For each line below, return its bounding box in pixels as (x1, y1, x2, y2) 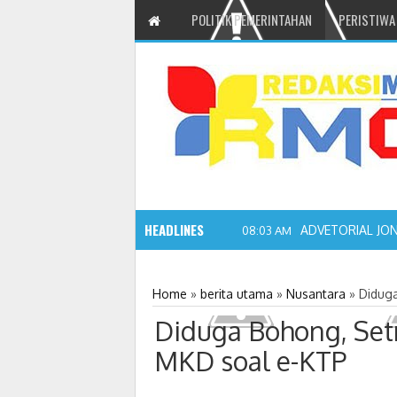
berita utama (200, 286, 273, 301)
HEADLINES (144, 220, 204, 239)
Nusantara (286, 286, 346, 301)
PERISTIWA (339, 10, 395, 29)
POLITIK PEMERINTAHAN (191, 10, 312, 29)
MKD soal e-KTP (154, 344, 346, 378)
